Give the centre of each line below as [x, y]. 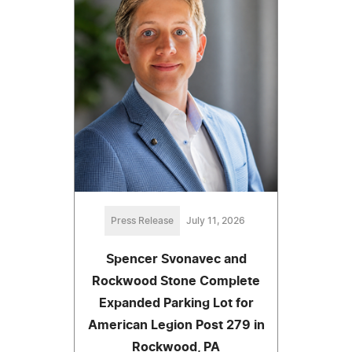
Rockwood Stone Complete [176, 281]
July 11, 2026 [215, 220]
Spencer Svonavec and [176, 259]
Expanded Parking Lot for [176, 303]
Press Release [142, 220]
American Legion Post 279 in [176, 325]
